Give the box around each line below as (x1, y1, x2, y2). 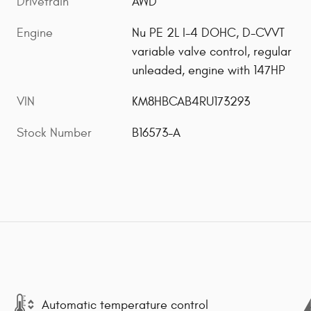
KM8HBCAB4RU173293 (132, 94, 251, 110)
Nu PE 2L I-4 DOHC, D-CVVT (132, 26, 285, 41)
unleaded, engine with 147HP (132, 63, 286, 78)
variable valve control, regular (132, 44, 292, 60)
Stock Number (17, 126, 92, 141)
